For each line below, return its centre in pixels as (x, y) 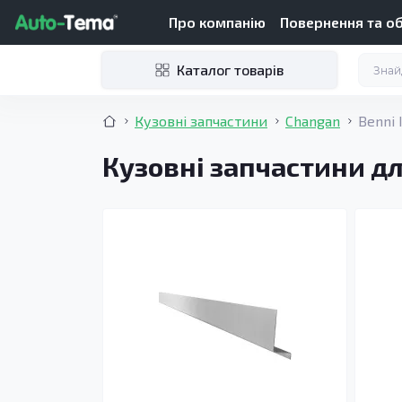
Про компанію (217, 22)
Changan (313, 121)
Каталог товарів (230, 70)
